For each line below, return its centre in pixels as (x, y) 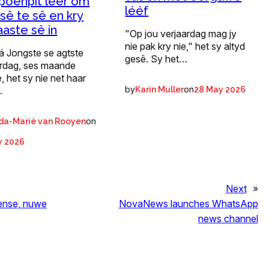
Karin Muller (160, 90)
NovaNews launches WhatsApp (188, 204)
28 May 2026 (220, 90)
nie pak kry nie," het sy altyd (185, 47)
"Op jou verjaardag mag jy (181, 34)
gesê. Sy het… (156, 59)
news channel (228, 219)
